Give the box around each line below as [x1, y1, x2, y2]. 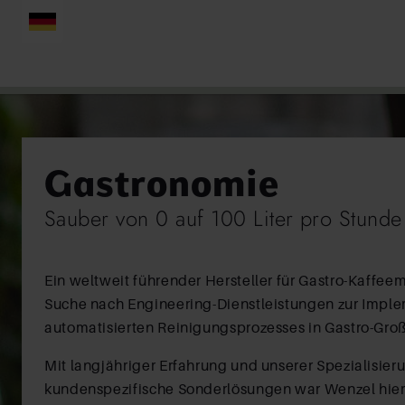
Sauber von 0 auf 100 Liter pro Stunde [44, 202, 402, 234]
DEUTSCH [29, 15, 102, 33]
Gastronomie [44, 160, 279, 203]
